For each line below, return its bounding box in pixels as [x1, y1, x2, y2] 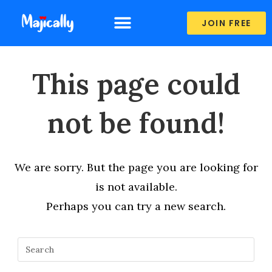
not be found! [47, 105, 225, 141]
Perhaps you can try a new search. [46, 199, 226, 214]
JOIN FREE [202, 17, 251, 30]
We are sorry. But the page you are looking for [14, 160, 258, 175]
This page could [32, 66, 240, 103]
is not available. [95, 180, 177, 194]
